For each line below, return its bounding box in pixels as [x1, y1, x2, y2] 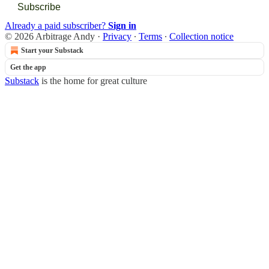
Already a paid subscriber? [5, 20, 108, 31]
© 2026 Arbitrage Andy [5, 31, 95, 41]
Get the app [10, 62, 46, 71]
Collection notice [169, 31, 234, 41]
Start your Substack [21, 46, 83, 55]
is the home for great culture [39, 75, 147, 86]
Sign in [108, 20, 136, 31]
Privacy [103, 31, 131, 41]
